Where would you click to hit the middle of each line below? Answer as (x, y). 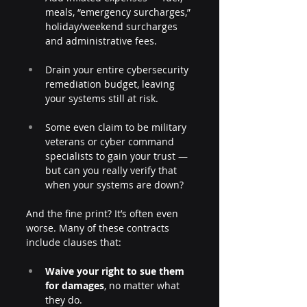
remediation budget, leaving (111, 84)
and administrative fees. (104, 41)
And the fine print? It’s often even (103, 213)
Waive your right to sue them (116, 271)
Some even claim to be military (117, 127)
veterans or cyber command (111, 142)
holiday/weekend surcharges (113, 26)
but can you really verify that (112, 170)
